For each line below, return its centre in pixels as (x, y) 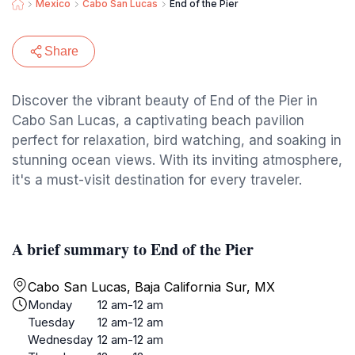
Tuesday (51, 322)
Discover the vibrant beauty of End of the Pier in (165, 101)
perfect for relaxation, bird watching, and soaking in (177, 140)
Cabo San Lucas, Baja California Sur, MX (151, 287)
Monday (50, 305)
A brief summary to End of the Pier (133, 249)
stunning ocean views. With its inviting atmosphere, (177, 160)
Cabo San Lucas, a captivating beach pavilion (158, 120)
